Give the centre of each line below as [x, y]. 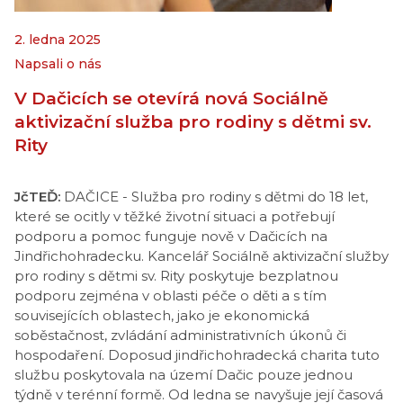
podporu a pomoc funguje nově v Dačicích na [171, 236]
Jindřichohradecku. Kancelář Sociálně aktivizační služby [201, 256]
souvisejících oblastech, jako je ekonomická [162, 315]
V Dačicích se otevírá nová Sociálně [171, 99]
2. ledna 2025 [58, 40]
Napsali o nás [58, 64]
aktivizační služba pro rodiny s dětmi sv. [193, 122]
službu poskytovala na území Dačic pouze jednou [184, 375]
